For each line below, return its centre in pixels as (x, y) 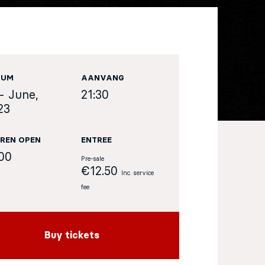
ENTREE (97, 140)
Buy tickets (72, 235)
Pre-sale (93, 159)
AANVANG (103, 78)
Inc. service (138, 173)
